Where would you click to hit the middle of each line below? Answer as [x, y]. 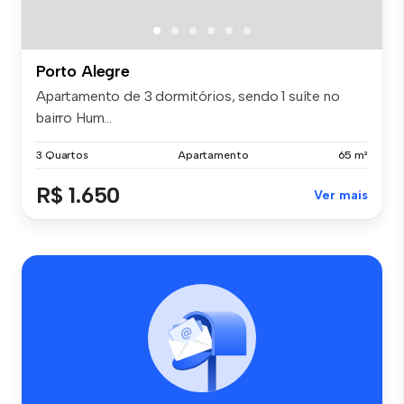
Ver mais [341, 196]
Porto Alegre [83, 72]
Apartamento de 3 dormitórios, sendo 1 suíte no [188, 96]
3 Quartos [62, 156]
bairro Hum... [74, 118]
